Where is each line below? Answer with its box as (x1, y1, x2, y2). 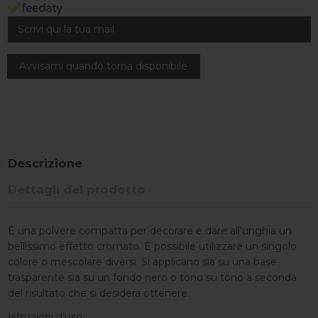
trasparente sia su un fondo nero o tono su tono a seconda (7, 271, 297, 285)
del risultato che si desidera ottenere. (7, 287, 190, 300)
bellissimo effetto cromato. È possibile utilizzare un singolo (7, 240, 297, 253)
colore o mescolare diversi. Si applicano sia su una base (7, 256, 277, 269)
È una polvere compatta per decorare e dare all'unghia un (7, 224, 292, 238)
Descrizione (7, 156, 82, 171)
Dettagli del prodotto (7, 182, 146, 197)
